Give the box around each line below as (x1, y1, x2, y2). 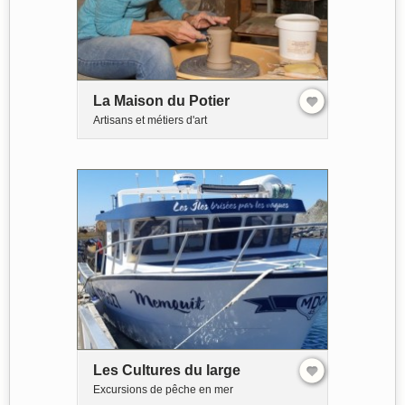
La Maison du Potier (93, 92, 230, 108)
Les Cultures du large (93, 362, 240, 378)
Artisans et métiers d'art (93, 113, 207, 127)
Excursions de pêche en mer (93, 382, 233, 396)
